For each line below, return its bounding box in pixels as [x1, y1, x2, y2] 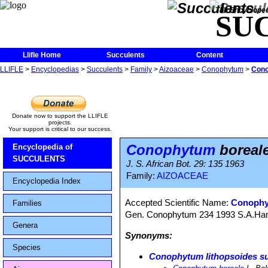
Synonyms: [125, 230, 173, 240]
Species [13, 243, 41, 252]
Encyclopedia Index [13, 176, 81, 185]
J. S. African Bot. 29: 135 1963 [126, 159, 244, 169]
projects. [48, 119, 72, 126]
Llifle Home [23, 51, 61, 59]
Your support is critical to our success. [8, 126, 112, 132]
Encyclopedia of [13, 142, 72, 151]
